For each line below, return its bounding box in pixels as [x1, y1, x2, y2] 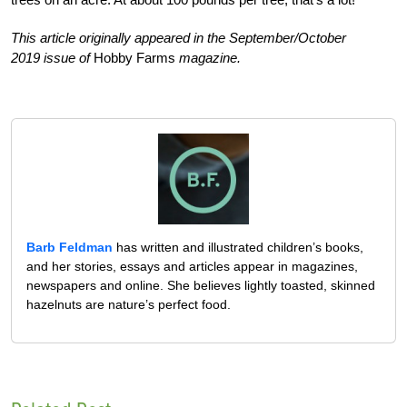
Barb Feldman [26, 239, 113, 254]
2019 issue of [11, 49, 90, 65]
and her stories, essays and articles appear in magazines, [26, 258, 358, 273]
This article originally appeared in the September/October [11, 29, 346, 45]
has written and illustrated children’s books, [113, 239, 363, 254]
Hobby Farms [90, 49, 175, 65]
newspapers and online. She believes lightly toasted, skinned [26, 277, 375, 293]
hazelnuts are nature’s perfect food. [26, 296, 231, 312]
